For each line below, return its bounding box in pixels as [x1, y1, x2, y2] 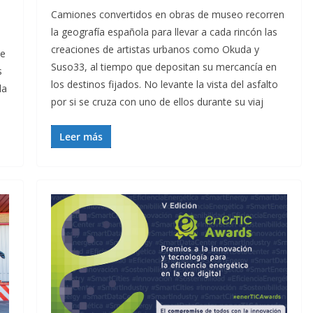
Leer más [59, 130, 103, 144]
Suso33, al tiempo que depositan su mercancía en [50, 60, 277, 74]
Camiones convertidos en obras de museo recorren [50, 8, 284, 22]
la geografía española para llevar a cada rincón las [50, 25, 277, 39]
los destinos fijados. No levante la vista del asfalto [50, 78, 278, 92]
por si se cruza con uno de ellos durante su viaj [50, 95, 263, 109]
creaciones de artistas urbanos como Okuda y [50, 43, 259, 57]
